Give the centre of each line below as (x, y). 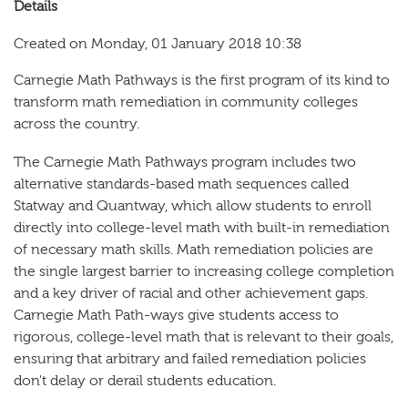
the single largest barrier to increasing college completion (204, 272)
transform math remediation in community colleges (186, 102)
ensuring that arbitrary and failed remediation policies (190, 359)
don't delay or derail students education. (145, 381)
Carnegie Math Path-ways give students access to (176, 316)
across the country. (76, 124)
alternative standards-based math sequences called (181, 184)
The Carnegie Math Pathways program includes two (185, 163)
